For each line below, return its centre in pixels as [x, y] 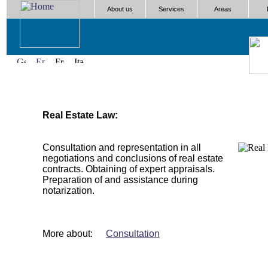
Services [171, 9]
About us [120, 9]
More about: [69, 234]
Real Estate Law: [80, 115]
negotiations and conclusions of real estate [133, 158]
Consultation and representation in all [122, 147]
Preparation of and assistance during [120, 180]
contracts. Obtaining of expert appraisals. [129, 169]
